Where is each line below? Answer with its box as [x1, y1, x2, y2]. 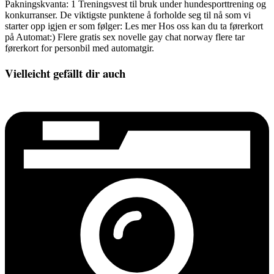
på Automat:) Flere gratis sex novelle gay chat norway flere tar [5, 31, 245, 42]
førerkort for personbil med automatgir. [5, 42, 154, 53]
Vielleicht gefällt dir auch [5, 65, 125, 82]
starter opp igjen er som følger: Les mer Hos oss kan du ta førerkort [5, 20, 263, 31]
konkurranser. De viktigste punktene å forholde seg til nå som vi [5, 9, 251, 20]
